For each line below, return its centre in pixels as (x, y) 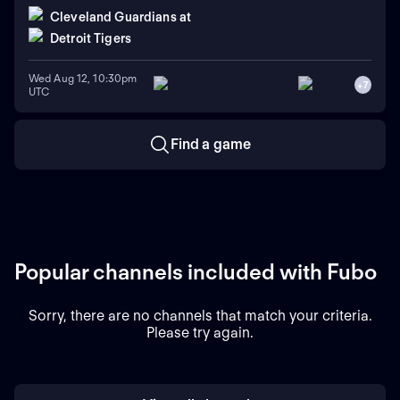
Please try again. (200, 332)
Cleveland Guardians (113, 17)
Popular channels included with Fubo (196, 271)
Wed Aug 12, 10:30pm (83, 78)
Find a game (211, 144)
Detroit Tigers (91, 38)
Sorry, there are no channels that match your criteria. (200, 315)
